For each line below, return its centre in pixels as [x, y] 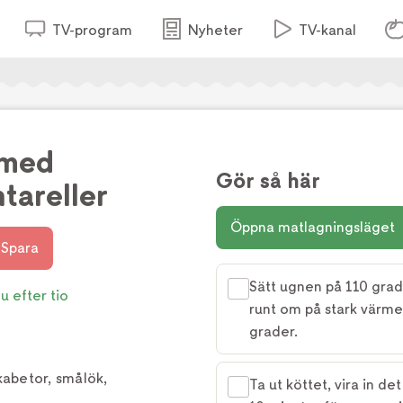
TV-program [92, 30]
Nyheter [215, 30]
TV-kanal [327, 30]
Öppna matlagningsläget [313, 227]
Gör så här [268, 181]
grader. [273, 331]
